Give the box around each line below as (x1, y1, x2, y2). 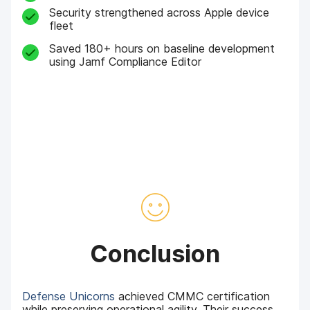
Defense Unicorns (22, 289, 116, 304)
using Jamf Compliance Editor (48, 55, 201, 69)
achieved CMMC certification (115, 289, 271, 304)
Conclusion (90, 239, 220, 268)
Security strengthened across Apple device (48, 5, 269, 19)
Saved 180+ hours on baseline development (48, 42, 275, 56)
